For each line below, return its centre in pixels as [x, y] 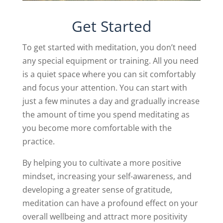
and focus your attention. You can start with [105, 87]
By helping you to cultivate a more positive [102, 163]
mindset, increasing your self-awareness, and [107, 176]
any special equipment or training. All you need [110, 60]
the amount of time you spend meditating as [106, 114]
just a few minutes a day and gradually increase [111, 101]
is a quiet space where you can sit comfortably [109, 74]
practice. [38, 141]
